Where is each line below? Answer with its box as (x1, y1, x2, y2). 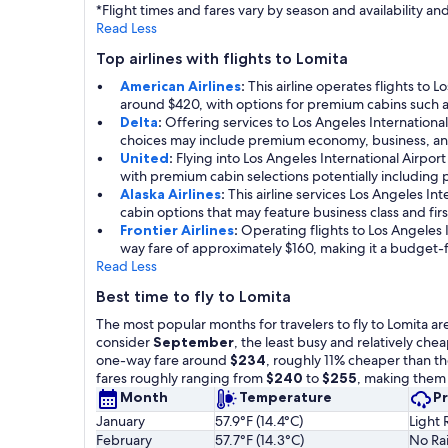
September (153, 332, 234, 351)
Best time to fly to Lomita (96, 286, 291, 306)
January (96, 411, 145, 430)
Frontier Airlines (120, 220, 234, 239)
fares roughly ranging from (96, 368, 266, 387)
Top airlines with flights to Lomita (96, 48, 348, 68)
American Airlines (120, 76, 241, 95)
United (120, 148, 169, 167)
